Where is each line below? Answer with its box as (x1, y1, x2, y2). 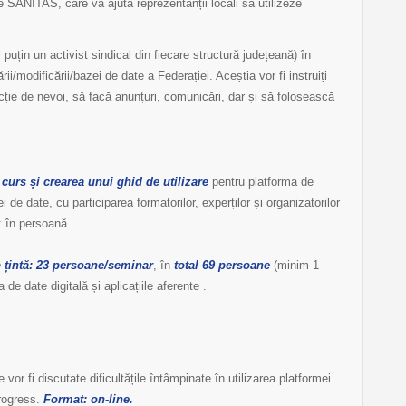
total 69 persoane (174, 258, 270, 273)
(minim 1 (270, 258, 319, 273)
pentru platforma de (208, 175, 314, 189)
